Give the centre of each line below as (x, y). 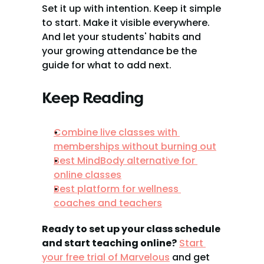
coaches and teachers (108, 203)
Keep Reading (93, 98)
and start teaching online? (109, 243)
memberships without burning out (135, 146)
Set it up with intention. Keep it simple (131, 9)
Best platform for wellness (116, 189)
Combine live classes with (115, 132)
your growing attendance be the (119, 51)
